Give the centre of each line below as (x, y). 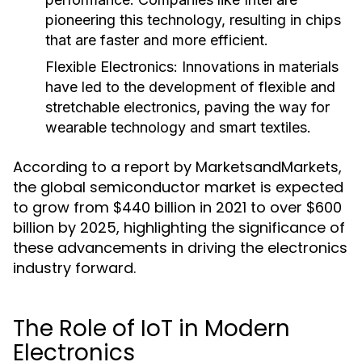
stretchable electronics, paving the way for (187, 107)
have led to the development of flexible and (190, 87)
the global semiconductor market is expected (178, 187)
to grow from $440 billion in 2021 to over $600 (177, 207)
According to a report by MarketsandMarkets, (177, 167)
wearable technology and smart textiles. (178, 127)
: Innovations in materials (256, 67)
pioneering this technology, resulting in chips (193, 20)
